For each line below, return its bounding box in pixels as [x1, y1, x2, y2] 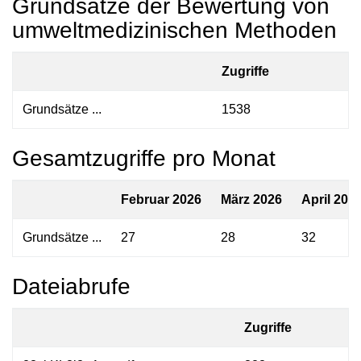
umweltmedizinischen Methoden [12, 18, 337, 43]
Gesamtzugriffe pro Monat [12, 146, 276, 171]
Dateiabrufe [12, 274, 131, 299]
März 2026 [221, 193, 282, 206]
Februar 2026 [121, 193, 201, 206]
